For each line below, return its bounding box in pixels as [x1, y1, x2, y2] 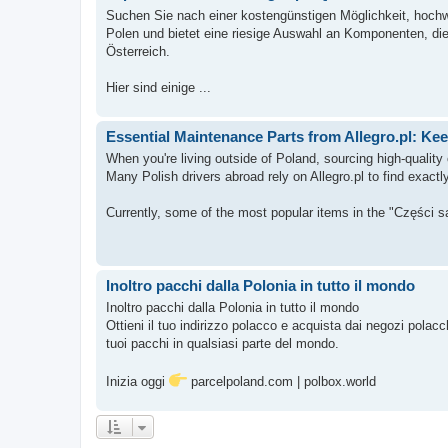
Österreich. [106, 43, 170, 59]
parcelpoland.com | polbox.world [187, 374, 376, 389]
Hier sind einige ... [106, 79, 211, 95]
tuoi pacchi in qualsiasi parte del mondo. [106, 336, 339, 351]
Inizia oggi [106, 374, 169, 389]
